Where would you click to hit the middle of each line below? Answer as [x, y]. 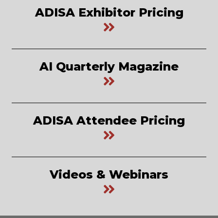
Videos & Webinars [109, 174]
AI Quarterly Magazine [109, 66]
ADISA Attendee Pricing [109, 120]
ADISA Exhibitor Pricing [109, 12]
